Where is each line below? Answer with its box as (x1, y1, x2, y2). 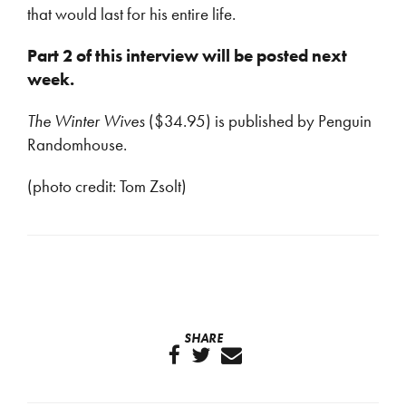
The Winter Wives (27, 110, 149, 132)
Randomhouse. (27, 133, 127, 156)
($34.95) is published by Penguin (149, 110, 372, 132)
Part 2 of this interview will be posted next (27, 44, 347, 67)
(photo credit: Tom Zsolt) (27, 175, 187, 198)
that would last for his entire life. (27, 3, 236, 25)
